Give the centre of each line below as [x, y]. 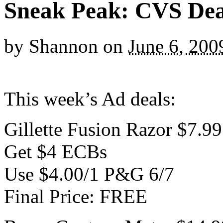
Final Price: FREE [76, 196]
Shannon [63, 46]
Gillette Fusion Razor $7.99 [113, 129]
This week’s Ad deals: [90, 99]
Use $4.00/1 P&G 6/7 [89, 174]
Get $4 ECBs [56, 151]
